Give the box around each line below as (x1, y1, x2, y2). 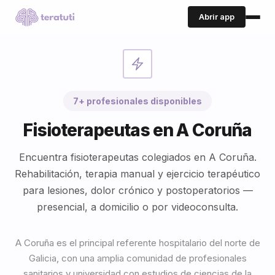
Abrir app (199, 12, 234, 21)
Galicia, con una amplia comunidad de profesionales (28, 252, 247, 264)
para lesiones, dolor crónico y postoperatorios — (22, 184, 253, 196)
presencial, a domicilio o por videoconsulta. (37, 201, 238, 213)
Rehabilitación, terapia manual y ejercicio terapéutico (15, 168, 260, 180)
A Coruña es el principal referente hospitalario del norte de (15, 237, 260, 249)
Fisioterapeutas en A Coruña (23, 120, 252, 141)
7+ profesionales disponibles (73, 96, 202, 106)
